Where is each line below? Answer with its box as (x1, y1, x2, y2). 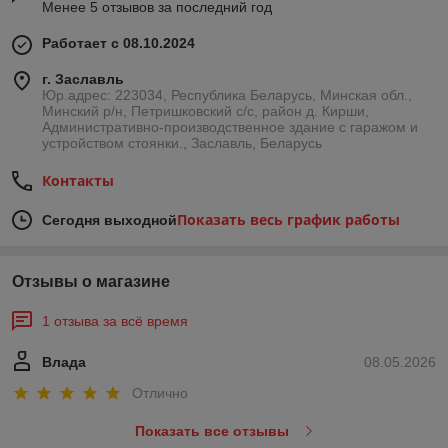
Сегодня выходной (42, 212, 177, 228)
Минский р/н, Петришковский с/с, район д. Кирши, (42, 103, 369, 119)
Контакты (42, 171, 114, 190)
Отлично (132, 385, 188, 402)
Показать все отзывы (134, 423, 289, 440)
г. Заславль (42, 71, 124, 87)
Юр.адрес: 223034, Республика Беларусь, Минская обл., (42, 87, 412, 103)
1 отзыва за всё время (42, 313, 188, 329)
